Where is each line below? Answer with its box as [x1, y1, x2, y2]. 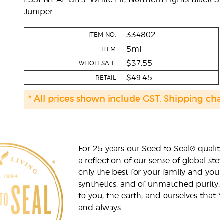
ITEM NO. [88, 32, 116, 38]
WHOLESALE [78, 60, 116, 66]
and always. [78, 204, 123, 212]
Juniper [23, 8, 53, 16]
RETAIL [95, 75, 116, 81]
